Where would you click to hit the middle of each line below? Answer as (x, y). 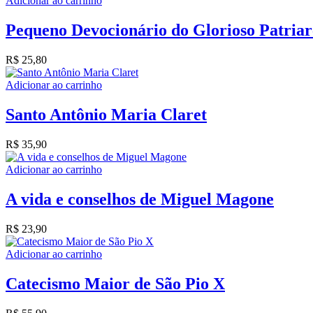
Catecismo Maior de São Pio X (115, 283)
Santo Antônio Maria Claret (106, 114)
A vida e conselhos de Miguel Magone (140, 199)
